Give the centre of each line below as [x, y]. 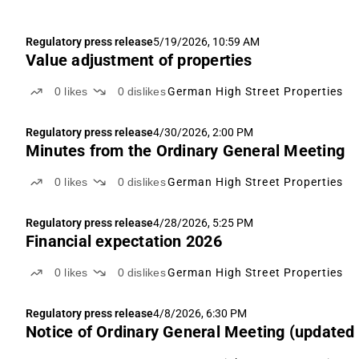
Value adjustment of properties [139, 61]
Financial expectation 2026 [124, 242]
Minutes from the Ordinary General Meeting [186, 151]
